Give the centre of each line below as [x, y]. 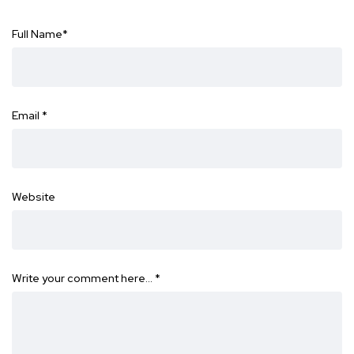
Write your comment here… [83, 279]
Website [34, 197]
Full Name [37, 34]
